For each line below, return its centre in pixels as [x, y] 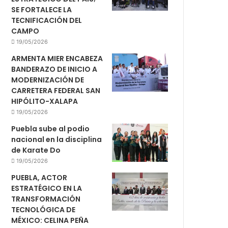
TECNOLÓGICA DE [44, 209]
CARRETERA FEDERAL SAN [56, 90]
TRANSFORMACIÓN [46, 199]
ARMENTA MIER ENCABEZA [57, 58]
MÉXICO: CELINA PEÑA [50, 220]
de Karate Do [36, 150]
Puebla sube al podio [51, 129]
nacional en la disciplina [57, 139]
